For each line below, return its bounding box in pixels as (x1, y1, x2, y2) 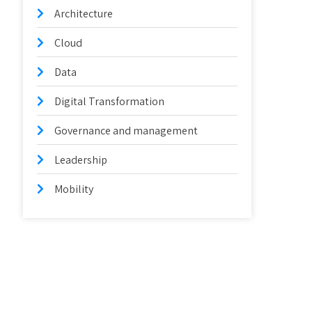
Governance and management (54, 123, 198, 138)
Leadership (54, 153, 108, 167)
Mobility (54, 182, 94, 196)
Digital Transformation (54, 94, 165, 109)
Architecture (54, 6, 114, 21)
